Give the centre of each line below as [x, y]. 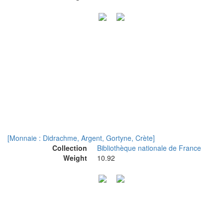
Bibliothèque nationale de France [149, 148]
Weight [75, 158]
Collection [70, 148]
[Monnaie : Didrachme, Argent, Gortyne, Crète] [81, 138]
